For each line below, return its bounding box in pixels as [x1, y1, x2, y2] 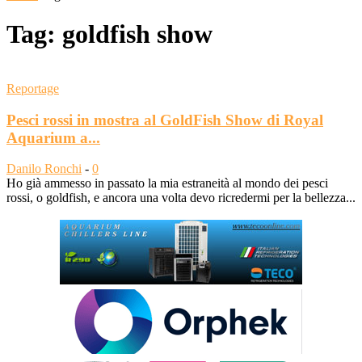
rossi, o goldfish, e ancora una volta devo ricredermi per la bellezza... [6, 191, 356, 205]
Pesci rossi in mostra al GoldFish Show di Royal [6, 111, 323, 128]
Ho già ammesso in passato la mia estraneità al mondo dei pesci [6, 176, 328, 191]
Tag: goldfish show [6, 19, 213, 49]
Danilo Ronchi [6, 162, 82, 176]
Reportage [6, 81, 59, 95]
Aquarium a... [6, 128, 100, 146]
